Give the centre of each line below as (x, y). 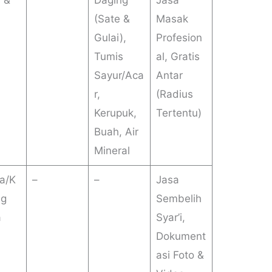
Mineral (112, 151)
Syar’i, (170, 218)
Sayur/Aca (119, 76)
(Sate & (112, 19)
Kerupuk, (115, 113)
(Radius (174, 94)
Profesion (179, 38)
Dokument (181, 236)
